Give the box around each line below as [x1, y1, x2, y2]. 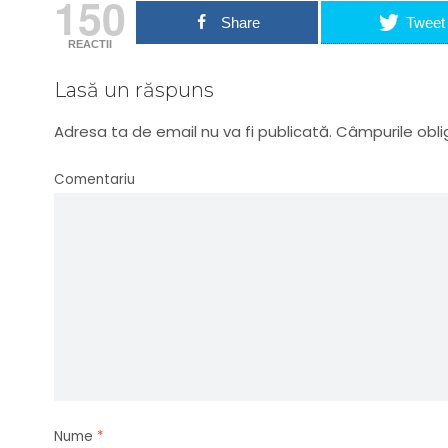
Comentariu [53, 170, 135, 190]
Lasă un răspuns [53, 78, 214, 103]
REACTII [67, 38, 112, 51]
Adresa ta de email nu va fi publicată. [53, 121, 332, 143]
